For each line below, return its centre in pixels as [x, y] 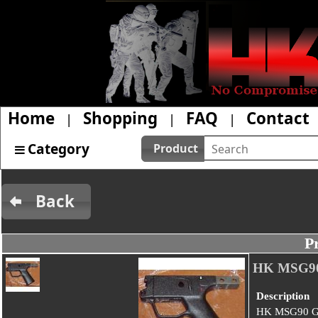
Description [283, 296]
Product [176, 149]
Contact [278, 118]
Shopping [120, 118]
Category [59, 148]
